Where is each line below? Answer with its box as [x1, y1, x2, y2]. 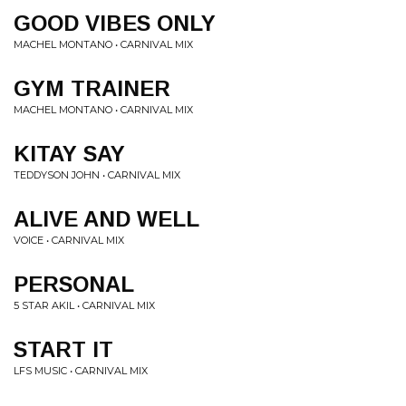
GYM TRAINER [14, 76, 170, 101]
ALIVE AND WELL [14, 207, 199, 231]
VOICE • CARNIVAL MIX [14, 234, 124, 246]
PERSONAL [14, 272, 134, 296]
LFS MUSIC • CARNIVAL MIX [14, 364, 148, 377]
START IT [14, 337, 113, 362]
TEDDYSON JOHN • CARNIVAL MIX [14, 169, 180, 181]
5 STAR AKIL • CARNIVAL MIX [14, 299, 155, 312]
